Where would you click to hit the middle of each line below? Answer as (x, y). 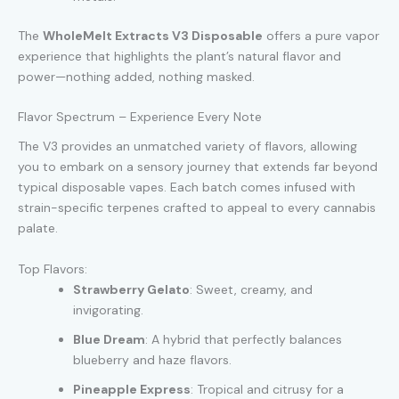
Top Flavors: (53, 269)
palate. (38, 228)
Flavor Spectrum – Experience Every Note (140, 117)
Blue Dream (109, 339)
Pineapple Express (132, 389)
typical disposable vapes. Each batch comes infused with (187, 187)
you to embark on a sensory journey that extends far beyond (198, 167)
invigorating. (108, 309)
